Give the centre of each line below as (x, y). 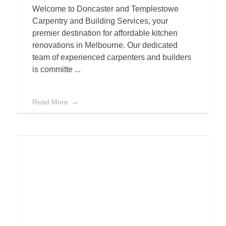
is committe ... (56, 70)
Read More (50, 102)
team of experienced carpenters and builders (112, 58)
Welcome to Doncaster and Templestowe (105, 9)
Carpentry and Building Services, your (100, 21)
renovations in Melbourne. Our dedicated (105, 45)
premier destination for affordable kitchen (105, 33)
